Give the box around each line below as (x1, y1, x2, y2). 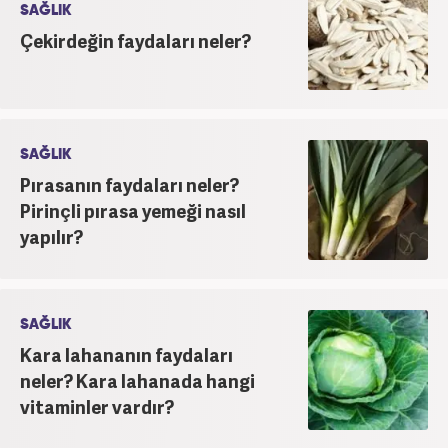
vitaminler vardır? (20, 393, 174, 419)
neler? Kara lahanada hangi (20, 367, 255, 393)
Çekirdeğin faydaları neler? (20, 27, 251, 53)
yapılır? (20, 223, 83, 249)
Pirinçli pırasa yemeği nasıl (20, 197, 246, 223)
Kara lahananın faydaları (20, 341, 233, 367)
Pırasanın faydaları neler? (20, 171, 239, 197)
